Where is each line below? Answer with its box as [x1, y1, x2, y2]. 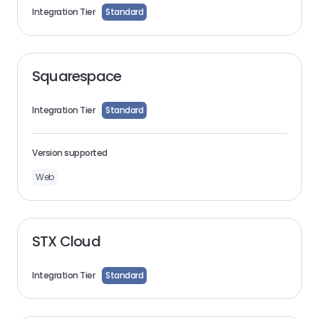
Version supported [32, 147, 108, 159]
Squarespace [32, 66, 122, 86]
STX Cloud [32, 231, 100, 251]
